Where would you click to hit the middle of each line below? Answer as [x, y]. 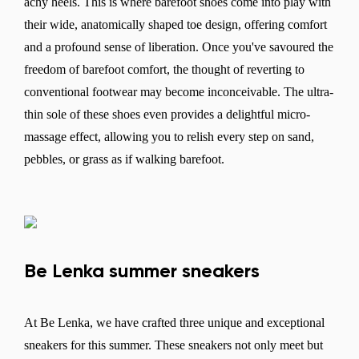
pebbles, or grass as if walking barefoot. [126, 159]
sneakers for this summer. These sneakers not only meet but [173, 345]
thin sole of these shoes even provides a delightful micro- [167, 114]
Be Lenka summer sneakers [142, 271]
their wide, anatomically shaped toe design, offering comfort [175, 24]
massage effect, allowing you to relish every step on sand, [169, 136]
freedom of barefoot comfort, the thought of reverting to [164, 69]
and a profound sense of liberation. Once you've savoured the [179, 46]
